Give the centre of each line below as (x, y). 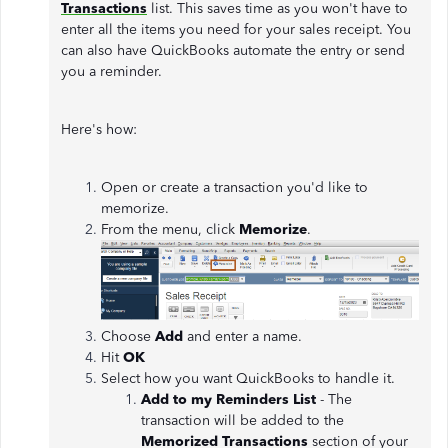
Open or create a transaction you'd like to (234, 187)
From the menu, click (170, 229)
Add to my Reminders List (230, 399)
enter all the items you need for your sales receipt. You (236, 29)
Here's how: (99, 129)
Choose (128, 336)
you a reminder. (111, 71)
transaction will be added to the (242, 420)
